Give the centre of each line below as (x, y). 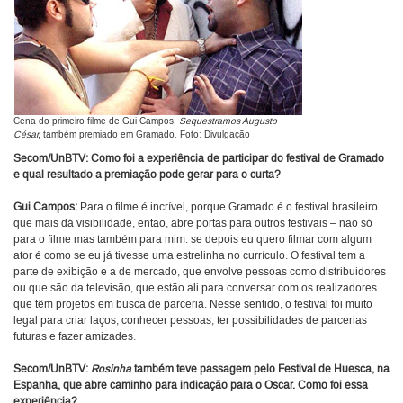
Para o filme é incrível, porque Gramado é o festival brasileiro (228, 208)
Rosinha (111, 370)
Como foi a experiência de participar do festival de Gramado (237, 159)
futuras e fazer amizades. (75, 337)
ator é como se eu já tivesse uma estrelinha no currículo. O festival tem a (189, 256)
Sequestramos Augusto (228, 122)
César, (27, 135)
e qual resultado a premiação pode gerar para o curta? (147, 175)
